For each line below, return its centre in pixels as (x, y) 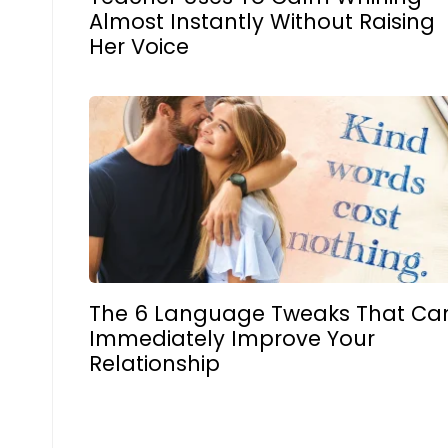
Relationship (155, 363)
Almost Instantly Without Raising (262, 21)
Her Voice (139, 46)
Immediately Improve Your (232, 338)
